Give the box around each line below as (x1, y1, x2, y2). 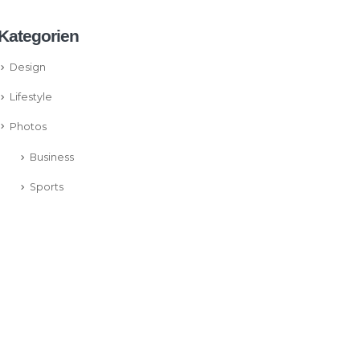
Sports (30, 181, 63, 194)
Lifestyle (10, 91, 52, 103)
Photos (10, 120, 47, 133)
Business (30, 151, 74, 164)
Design (10, 61, 46, 74)
